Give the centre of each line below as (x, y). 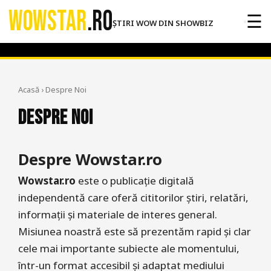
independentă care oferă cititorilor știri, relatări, (133, 198)
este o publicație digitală (135, 181)
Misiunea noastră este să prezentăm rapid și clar (135, 231)
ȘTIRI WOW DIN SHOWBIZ (163, 23)
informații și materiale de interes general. (118, 214)
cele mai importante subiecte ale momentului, (129, 248)
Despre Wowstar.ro (90, 159)
